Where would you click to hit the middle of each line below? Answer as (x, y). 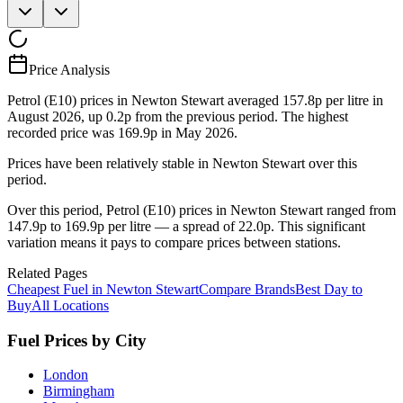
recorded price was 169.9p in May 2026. (122, 132)
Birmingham (79, 391)
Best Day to (329, 289)
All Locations (70, 305)
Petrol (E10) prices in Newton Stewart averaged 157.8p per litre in (195, 100)
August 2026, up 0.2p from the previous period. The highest (178, 116)
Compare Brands (247, 289)
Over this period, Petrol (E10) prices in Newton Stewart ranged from (201, 210)
